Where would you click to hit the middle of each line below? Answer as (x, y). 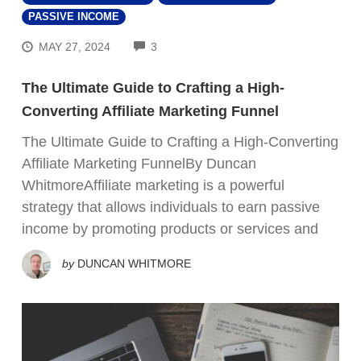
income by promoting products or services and (170, 228)
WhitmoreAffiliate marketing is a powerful (153, 185)
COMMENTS (190, 45)
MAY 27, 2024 (75, 46)
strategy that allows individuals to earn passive (171, 207)
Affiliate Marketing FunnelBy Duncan (139, 163)
